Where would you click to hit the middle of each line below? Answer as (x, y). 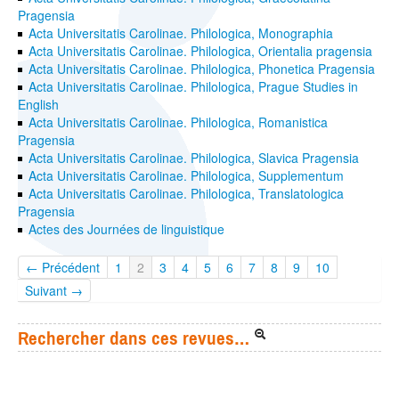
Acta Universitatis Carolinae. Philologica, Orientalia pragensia (201, 51)
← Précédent (63, 268)
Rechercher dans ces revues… (134, 338)
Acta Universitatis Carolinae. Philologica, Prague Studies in (194, 87)
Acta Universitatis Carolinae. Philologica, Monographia (181, 33)
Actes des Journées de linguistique (127, 229)
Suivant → (54, 291)
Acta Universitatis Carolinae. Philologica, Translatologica (187, 194)
